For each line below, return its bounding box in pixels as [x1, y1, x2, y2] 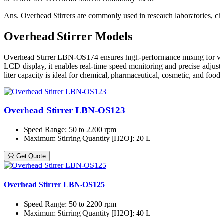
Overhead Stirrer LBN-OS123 [4, 105, 125, 116]
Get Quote [14, 152, 46, 160]
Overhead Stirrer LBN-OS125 [4, 180, 105, 189]
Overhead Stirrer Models [4, 29, 132, 43]
